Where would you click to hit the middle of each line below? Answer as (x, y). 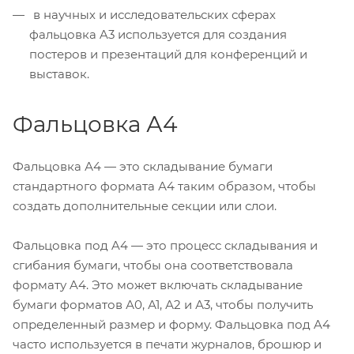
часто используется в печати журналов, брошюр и (167, 345)
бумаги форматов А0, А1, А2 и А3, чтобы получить (163, 305)
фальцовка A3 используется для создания (158, 35)
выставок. (59, 74)
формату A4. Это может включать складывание (158, 285)
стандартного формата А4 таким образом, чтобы (164, 186)
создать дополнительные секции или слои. (145, 206)
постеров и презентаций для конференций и (168, 55)
